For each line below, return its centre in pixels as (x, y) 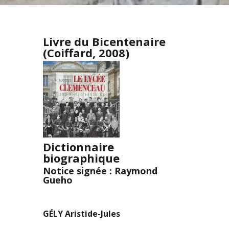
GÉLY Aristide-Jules (82, 214)
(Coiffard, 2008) (86, 53)
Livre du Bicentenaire (104, 41)
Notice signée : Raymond (100, 171)
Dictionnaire (78, 147)
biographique (81, 158)
